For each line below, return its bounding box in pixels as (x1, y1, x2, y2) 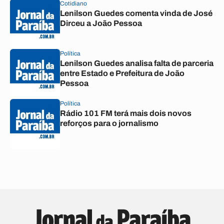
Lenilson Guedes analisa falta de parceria (60, 59, 213, 67)
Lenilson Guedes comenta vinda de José (60, 9, 212, 17)
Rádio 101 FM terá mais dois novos (60, 109, 191, 117)
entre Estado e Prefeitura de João (60, 69, 184, 77)
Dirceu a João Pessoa (60, 19, 142, 27)
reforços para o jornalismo (60, 119, 158, 127)
